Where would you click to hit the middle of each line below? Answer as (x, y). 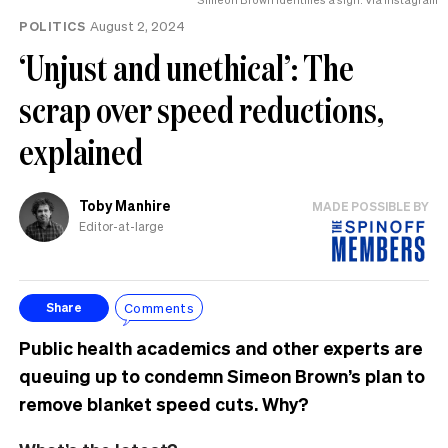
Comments (159, 308)
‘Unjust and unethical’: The (186, 67)
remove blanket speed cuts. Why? (164, 403)
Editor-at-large (121, 227)
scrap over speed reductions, (201, 109)
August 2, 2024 (137, 25)
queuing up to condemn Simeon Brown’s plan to (222, 375)
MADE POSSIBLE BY (370, 206)
